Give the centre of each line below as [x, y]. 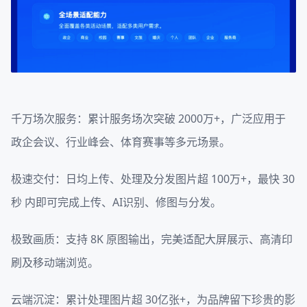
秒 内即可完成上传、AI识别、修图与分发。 [116, 202]
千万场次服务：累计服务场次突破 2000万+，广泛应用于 [148, 118]
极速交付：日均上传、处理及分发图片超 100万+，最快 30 [153, 179]
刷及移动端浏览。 [55, 262]
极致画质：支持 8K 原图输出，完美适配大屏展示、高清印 [152, 239]
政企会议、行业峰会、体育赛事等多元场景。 [121, 142]
